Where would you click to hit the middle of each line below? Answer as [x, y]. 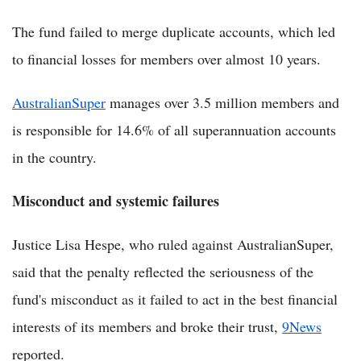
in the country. [54, 157]
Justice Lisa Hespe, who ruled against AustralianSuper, [173, 244]
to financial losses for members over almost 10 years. [166, 58]
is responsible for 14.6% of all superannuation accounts [174, 129]
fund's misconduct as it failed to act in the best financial [175, 299]
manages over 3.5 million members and [222, 102]
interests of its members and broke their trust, [147, 326]
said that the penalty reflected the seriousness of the [163, 271]
